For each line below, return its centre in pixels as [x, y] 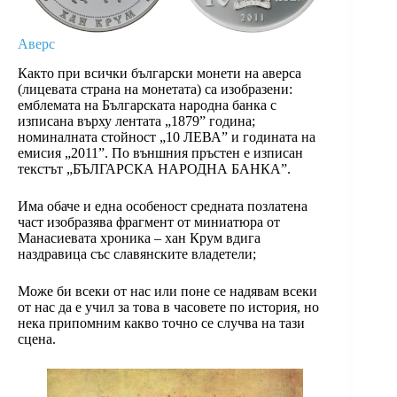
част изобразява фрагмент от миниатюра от [149, 222]
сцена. [37, 339]
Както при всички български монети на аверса [160, 73]
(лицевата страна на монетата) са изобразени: [155, 89]
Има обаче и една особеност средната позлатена [163, 206]
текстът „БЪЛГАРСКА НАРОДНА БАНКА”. [154, 168]
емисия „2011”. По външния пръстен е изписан [160, 152]
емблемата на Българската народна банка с [147, 105]
